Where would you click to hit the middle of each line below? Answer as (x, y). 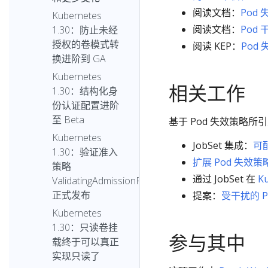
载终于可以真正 (86, 242)
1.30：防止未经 (85, 30)
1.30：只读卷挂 (85, 228)
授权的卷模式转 (86, 45)
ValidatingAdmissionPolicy (106, 181)
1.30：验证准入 (85, 152)
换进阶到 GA (79, 59)
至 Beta (68, 120)
